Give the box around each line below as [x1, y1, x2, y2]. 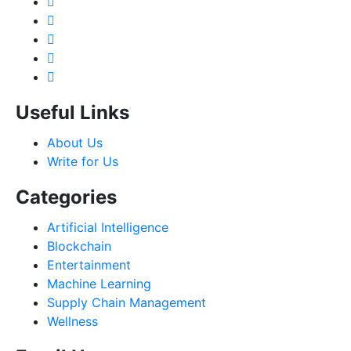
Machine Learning [47, 276, 151, 292]
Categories [16, 186, 117, 209]
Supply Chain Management [47, 295, 206, 311]
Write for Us [47, 154, 118, 170]
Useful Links [16, 101, 129, 125]
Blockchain [47, 238, 111, 255]
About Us [47, 135, 103, 151]
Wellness [47, 313, 98, 330]
